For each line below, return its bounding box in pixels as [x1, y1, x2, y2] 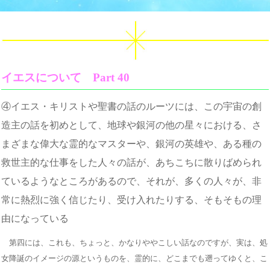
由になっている [1, 213, 69, 224]
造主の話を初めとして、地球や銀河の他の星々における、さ [1, 119, 262, 130]
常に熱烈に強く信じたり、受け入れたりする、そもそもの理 [1, 194, 262, 205]
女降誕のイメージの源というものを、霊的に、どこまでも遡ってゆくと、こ [1, 253, 268, 263]
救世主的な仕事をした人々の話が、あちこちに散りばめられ [1, 157, 262, 168]
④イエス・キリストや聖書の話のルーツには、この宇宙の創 [1, 101, 262, 111]
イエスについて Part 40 [1, 71, 130, 84]
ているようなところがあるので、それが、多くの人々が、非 [1, 175, 262, 186]
